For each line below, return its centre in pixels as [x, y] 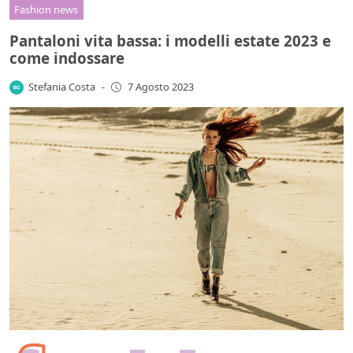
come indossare [67, 58]
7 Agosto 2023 [160, 87]
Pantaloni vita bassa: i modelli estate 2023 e [170, 40]
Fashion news [46, 9]
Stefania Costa [62, 86]
